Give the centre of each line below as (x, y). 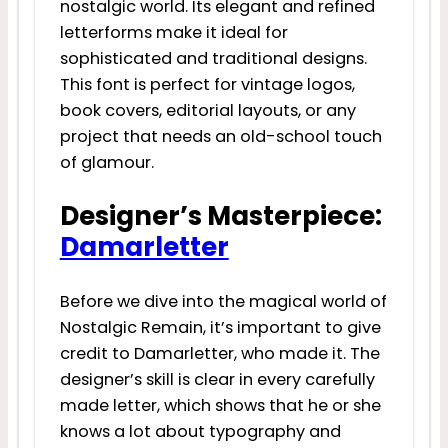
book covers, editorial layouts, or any (207, 110)
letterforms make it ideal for (173, 32)
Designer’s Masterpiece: (220, 216)
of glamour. (106, 162)
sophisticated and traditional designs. (213, 58)
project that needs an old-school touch (220, 136)
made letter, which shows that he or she (220, 406)
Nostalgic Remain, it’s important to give (220, 328)
